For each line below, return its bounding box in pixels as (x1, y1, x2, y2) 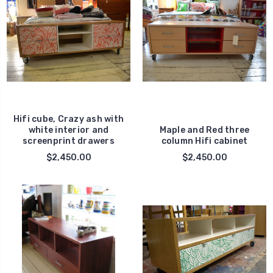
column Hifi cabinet (161, 136, 248, 147)
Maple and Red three (159, 125, 250, 136)
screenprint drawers (23, 136, 115, 147)
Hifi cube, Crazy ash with (13, 114, 124, 125)
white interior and (28, 125, 109, 136)
